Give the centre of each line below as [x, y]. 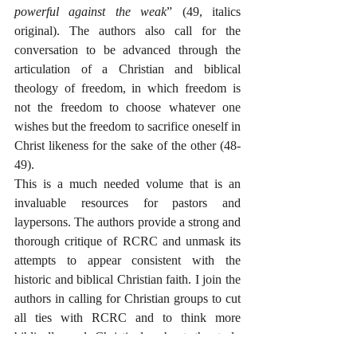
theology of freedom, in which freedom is [127, 88]
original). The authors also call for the [127, 31]
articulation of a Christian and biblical [127, 69]
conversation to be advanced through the [127, 50]
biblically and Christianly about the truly [127, 337]
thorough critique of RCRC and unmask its [127, 241]
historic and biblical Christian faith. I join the [127, 279]
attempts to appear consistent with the [127, 260]
